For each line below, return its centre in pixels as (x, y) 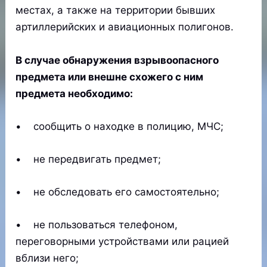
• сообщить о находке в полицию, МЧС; (120, 126)
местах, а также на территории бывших (116, 10)
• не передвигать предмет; (89, 159)
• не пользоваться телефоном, (97, 225)
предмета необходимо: (74, 93)
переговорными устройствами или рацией (122, 242)
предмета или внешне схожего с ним (110, 77)
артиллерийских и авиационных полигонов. (125, 27)
